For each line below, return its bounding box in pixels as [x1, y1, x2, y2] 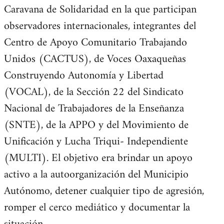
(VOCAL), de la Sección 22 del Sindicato [4, 82, 183, 102]
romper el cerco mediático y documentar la [4, 198, 190, 217]
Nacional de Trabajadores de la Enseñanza [4, 99, 184, 118]
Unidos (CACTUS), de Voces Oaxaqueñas [4, 49, 186, 69]
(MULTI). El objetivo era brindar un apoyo [4, 148, 192, 168]
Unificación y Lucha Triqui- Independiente [4, 132, 188, 151]
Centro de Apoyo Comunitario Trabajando [4, 33, 187, 52]
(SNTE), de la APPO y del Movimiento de [4, 115, 188, 135]
